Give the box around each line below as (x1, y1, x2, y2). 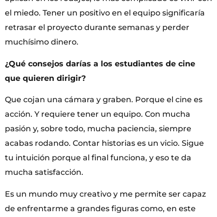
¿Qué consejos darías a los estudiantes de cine (5, 59, 195, 68)
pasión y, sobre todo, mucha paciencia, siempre (5, 124, 191, 134)
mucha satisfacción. (5, 168, 83, 177)
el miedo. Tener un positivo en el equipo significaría (5, 8, 205, 18)
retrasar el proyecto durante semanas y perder (5, 23, 189, 32)
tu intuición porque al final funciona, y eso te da (5, 153, 191, 163)
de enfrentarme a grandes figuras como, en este (5, 203, 196, 213)
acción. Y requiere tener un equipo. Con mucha (5, 109, 190, 119)
